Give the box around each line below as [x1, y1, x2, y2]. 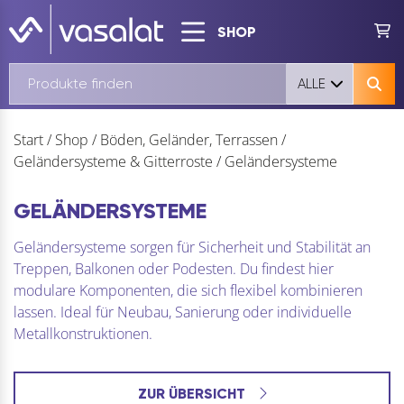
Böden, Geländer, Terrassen [100, 130, 278, 150]
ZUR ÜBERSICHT [137, 385, 249, 402]
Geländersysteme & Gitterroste [14, 151, 213, 171]
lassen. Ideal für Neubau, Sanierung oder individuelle [14, 302, 352, 322]
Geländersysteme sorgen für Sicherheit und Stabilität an [14, 237, 371, 257]
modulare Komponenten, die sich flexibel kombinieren [14, 280, 363, 300]
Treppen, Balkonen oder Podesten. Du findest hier [14, 259, 334, 279]
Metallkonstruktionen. [14, 324, 152, 344]
